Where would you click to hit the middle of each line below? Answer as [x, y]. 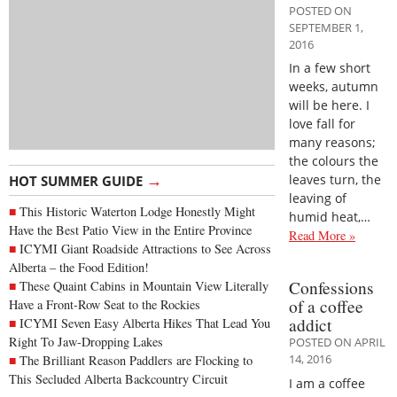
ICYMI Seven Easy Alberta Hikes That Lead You [145, 323]
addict [310, 325]
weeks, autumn [334, 86]
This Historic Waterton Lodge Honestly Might [137, 212]
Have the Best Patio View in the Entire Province [130, 230]
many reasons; [332, 142]
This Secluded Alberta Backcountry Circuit [118, 379]
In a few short [330, 67]
